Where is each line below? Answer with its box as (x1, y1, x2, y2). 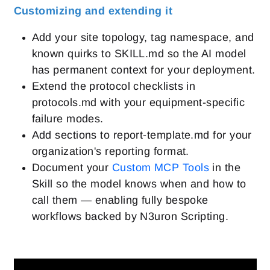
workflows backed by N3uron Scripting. (31, 210, 229, 222)
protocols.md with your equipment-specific (31, 96, 245, 108)
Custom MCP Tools (111, 161, 210, 174)
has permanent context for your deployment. (31, 63, 256, 76)
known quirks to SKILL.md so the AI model (31, 47, 246, 60)
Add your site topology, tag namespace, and (31, 31, 254, 43)
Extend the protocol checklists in (31, 80, 196, 92)
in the (209, 161, 241, 174)
